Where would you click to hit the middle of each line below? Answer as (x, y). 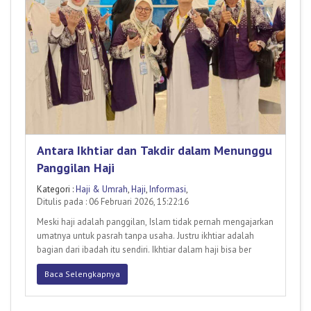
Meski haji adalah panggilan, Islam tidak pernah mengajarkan (155, 222)
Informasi (168, 190)
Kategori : (56, 190)
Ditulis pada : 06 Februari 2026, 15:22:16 (113, 202)
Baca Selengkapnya (82, 274)
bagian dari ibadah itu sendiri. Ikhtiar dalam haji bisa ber (144, 250)
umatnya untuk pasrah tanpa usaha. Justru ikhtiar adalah (145, 236)
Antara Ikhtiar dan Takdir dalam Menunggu (154, 151)
